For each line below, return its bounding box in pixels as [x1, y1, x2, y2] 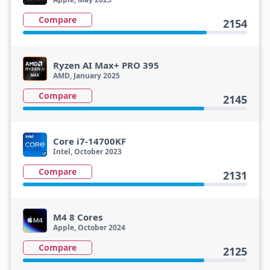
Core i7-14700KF [52, 135, 126, 147]
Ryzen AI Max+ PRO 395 [52, 59, 159, 71]
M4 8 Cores [52, 211, 102, 223]
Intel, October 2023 [52, 146, 122, 157]
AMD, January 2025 [52, 71, 120, 81]
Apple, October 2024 [52, 222, 125, 233]
